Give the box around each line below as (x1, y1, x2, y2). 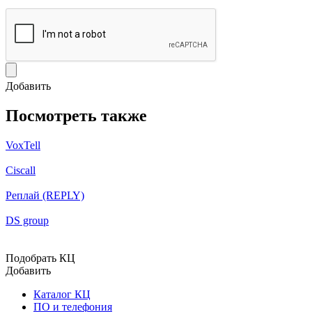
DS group (6, 214, 49, 227)
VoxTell (6, 139, 40, 152)
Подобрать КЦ (6, 252, 75, 265)
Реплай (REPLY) (6, 189, 84, 202)
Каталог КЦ (33, 288, 91, 301)
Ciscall (6, 164, 36, 177)
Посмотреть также (6, 107, 147, 125)
